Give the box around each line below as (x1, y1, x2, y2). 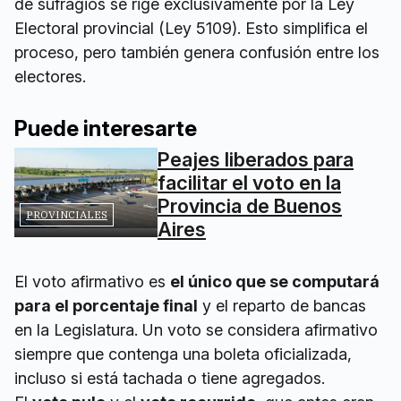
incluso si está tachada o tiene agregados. (14, 368, 325, 388)
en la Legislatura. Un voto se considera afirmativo (14, 320, 378, 339)
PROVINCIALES (26, 207, 107, 221)
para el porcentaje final (14, 295, 198, 315)
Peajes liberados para (158, 147, 354, 171)
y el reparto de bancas (198, 295, 366, 315)
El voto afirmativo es (14, 271, 170, 291)
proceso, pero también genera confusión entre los (14, 42, 380, 62)
